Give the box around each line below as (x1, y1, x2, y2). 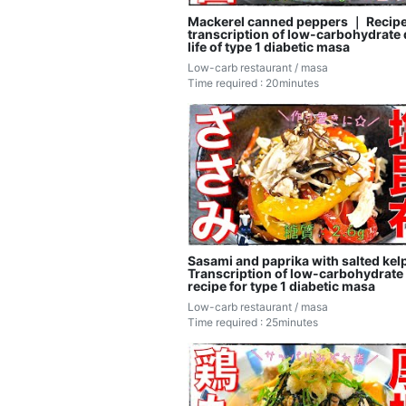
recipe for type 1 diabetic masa (188, 278, 375, 295)
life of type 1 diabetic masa (188, 38, 350, 54)
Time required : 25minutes (188, 315, 318, 330)
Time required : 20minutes (188, 75, 319, 90)
